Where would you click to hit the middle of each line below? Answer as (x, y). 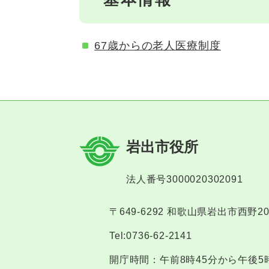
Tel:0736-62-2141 (151, 235)
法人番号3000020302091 (185, 179)
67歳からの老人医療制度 (158, 45)
